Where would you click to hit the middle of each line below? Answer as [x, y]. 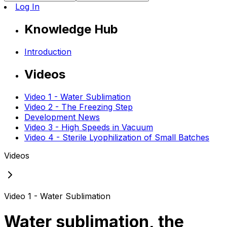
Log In [27, 7]
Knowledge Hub [71, 29]
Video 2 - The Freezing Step [79, 107]
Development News [62, 117]
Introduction [48, 51]
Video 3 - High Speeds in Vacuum [89, 127]
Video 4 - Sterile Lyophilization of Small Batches [117, 137]
